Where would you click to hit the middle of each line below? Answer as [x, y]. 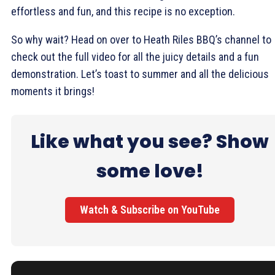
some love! [150, 171]
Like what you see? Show [150, 141]
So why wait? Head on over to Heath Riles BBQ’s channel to [141, 39]
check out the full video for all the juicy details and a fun [135, 56]
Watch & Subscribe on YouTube [150, 209]
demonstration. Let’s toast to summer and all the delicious [140, 74]
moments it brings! [53, 91]
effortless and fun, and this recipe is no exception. [123, 11]
